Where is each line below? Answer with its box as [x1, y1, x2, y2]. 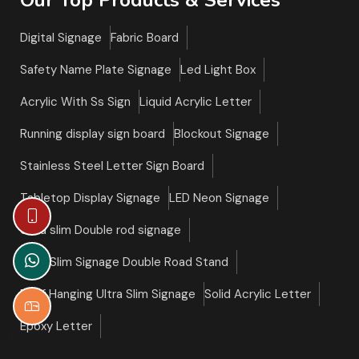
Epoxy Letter [20, 317, 93, 334]
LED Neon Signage [169, 189, 270, 206]
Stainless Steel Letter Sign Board [20, 157, 205, 174]
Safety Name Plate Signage [20, 61, 172, 78]
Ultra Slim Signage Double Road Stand [20, 253, 229, 270]
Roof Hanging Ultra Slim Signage [20, 285, 196, 302]
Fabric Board [111, 29, 179, 46]
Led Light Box [180, 61, 256, 78]
